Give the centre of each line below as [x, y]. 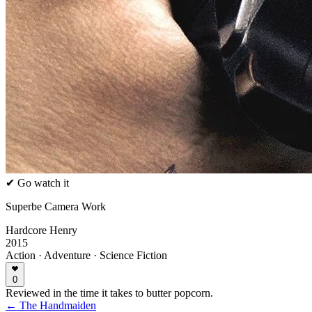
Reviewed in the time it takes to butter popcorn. [109, 293]
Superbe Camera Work [56, 206]
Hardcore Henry [41, 230]
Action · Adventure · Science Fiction [86, 255]
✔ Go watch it [37, 183]
